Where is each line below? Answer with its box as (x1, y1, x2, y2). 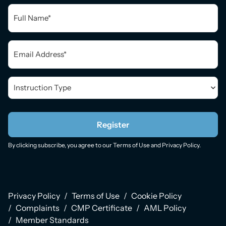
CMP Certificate (71, 203, 132, 213)
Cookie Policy (131, 191, 182, 201)
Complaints (16, 203, 60, 213)
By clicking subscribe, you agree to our (8, 141, 113, 149)
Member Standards (16, 215, 89, 225)
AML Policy (144, 203, 186, 213)
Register (97, 120, 129, 130)
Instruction (8, 75, 50, 85)
